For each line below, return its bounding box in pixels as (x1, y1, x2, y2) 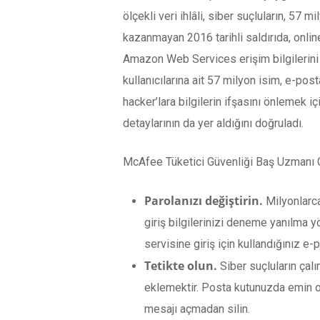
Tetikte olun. (144, 257, 220, 274)
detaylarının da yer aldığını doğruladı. (123, 116, 304, 130)
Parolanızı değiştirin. (144, 192, 266, 209)
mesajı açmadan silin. (144, 301, 250, 316)
